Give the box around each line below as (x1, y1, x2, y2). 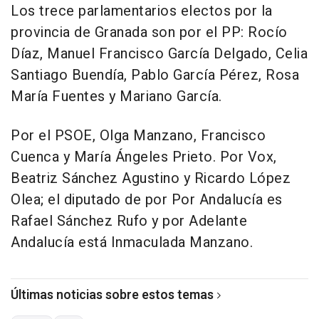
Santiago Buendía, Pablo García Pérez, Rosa (11, 65, 299, 86)
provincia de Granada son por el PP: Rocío (11, 22, 288, 43)
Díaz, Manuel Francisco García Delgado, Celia (11, 43, 308, 65)
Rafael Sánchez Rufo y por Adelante (11, 211, 247, 232)
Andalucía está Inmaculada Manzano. (11, 232, 253, 253)
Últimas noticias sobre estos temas (11, 286, 214, 305)
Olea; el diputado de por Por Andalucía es (11, 189, 283, 211)
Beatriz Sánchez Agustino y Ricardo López (11, 168, 291, 189)
